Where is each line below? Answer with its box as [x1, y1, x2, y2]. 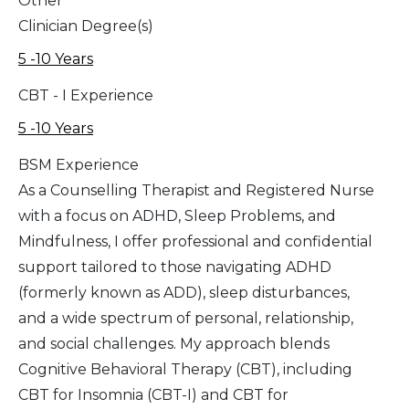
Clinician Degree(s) [18, 16, 153, 35]
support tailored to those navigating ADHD [18, 257, 331, 276]
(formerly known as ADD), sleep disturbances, [18, 283, 350, 301]
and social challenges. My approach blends [18, 334, 330, 352]
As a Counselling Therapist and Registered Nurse [18, 181, 374, 199]
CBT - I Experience [18, 86, 153, 104]
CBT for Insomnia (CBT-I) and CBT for [18, 385, 288, 404]
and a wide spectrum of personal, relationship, [18, 309, 353, 327]
